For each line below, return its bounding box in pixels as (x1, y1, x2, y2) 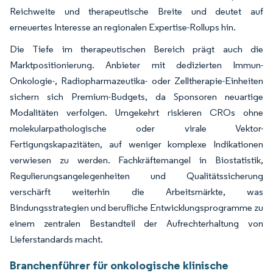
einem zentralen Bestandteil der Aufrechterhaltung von (10, 217, 263, 229)
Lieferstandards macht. (10, 233, 103, 245)
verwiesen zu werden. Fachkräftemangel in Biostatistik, (10, 154, 263, 166)
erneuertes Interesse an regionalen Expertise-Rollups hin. (10, 21, 236, 33)
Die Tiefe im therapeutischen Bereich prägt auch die (10, 43, 263, 55)
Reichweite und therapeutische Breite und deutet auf (10, 5, 263, 17)
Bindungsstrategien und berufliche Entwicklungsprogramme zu (10, 201, 263, 213)
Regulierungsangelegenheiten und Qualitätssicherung (10, 169, 263, 182)
